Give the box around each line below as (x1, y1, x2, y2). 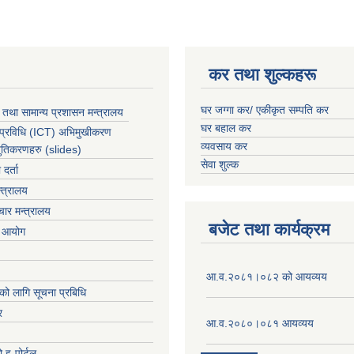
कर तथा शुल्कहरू (209, 64, 316, 85)
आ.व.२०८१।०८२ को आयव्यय (206, 269, 327, 283)
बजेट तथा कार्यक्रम (209, 219, 330, 239)
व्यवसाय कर (201, 139, 247, 153)
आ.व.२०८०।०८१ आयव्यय (206, 316, 314, 330)
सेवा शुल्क (201, 157, 239, 171)
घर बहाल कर (201, 121, 251, 134)
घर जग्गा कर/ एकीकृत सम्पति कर (201, 103, 329, 116)
